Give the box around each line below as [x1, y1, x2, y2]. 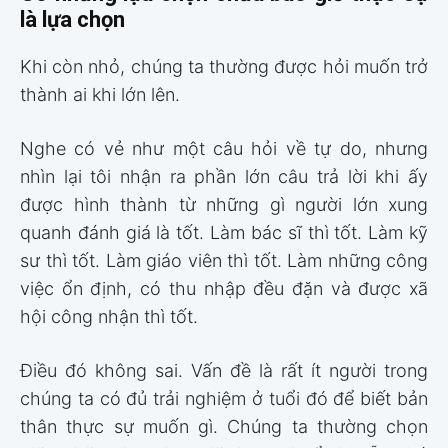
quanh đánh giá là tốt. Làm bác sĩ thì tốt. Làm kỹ [20, 221, 428, 243]
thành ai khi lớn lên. [20, 83, 180, 105]
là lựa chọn [20, 6, 125, 32]
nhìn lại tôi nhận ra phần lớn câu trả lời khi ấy [20, 165, 428, 187]
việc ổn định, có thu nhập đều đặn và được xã [20, 277, 428, 299]
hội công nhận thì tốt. [20, 305, 198, 327]
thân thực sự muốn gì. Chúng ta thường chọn [20, 415, 428, 437]
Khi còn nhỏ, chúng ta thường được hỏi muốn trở [20, 55, 428, 77]
